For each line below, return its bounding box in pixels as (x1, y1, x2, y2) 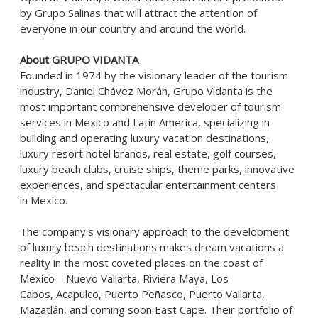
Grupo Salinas (35, 6, 101, 20)
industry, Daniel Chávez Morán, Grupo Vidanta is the (20, 84, 273, 98)
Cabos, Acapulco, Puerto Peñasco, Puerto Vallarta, (20, 287, 265, 301)
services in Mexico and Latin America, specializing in (20, 115, 270, 129)
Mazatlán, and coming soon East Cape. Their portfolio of (20, 302, 292, 317)
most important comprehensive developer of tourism (20, 99, 281, 114)
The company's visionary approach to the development (20, 224, 289, 238)
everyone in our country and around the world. (20, 21, 246, 35)
